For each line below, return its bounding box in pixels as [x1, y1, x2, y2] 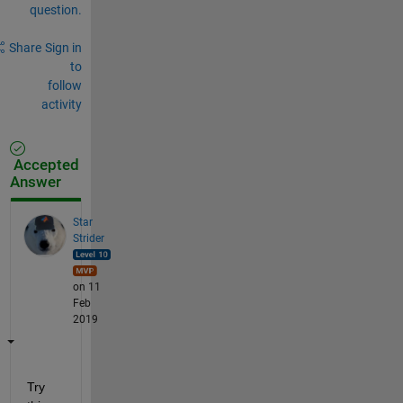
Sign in [44, 40, 82, 55]
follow [47, 77, 82, 93]
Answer [9, 173, 61, 191]
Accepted [9, 156, 79, 174]
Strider [72, 231, 104, 245]
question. [29, 2, 82, 17]
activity [40, 96, 82, 112]
